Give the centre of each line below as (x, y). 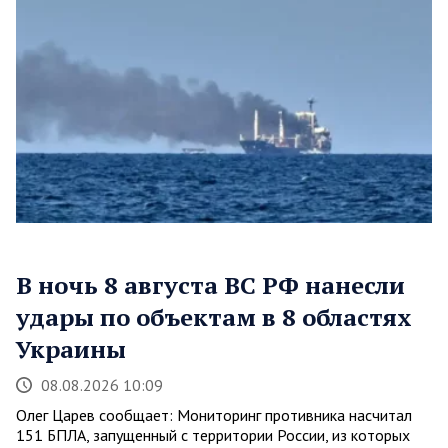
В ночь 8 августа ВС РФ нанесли (210, 285)
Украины (71, 349)
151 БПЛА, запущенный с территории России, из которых (213, 435)
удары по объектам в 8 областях (214, 317)
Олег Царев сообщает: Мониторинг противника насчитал (214, 415)
